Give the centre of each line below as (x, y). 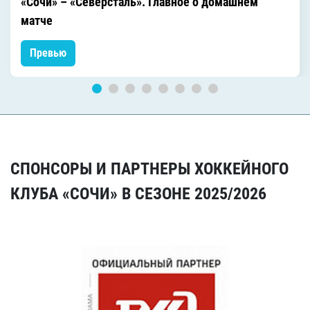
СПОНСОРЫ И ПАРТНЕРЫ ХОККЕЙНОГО (149, 168)
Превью (48, 53)
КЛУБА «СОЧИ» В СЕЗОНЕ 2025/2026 (138, 193)
